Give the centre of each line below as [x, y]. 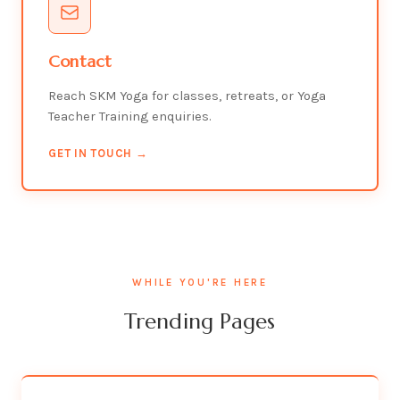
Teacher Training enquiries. [130, 117]
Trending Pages [200, 321]
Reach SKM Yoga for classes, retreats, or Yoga [187, 96]
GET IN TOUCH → [98, 153]
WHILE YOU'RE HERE [200, 282]
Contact [80, 61]
